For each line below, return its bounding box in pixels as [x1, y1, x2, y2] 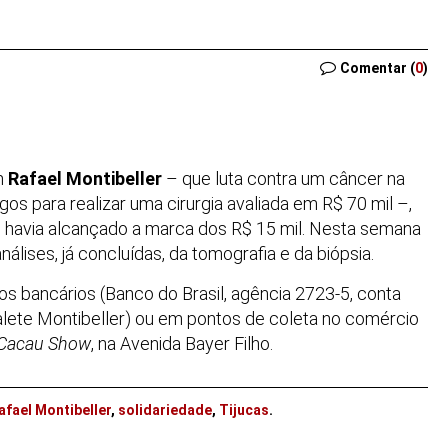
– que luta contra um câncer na [162, 168, 405, 189]
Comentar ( [340, 60, 415, 76]
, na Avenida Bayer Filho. [91, 333, 273, 355]
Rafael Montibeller [8, 168, 162, 189]
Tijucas [219, 401, 269, 418]
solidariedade [118, 401, 212, 418]
